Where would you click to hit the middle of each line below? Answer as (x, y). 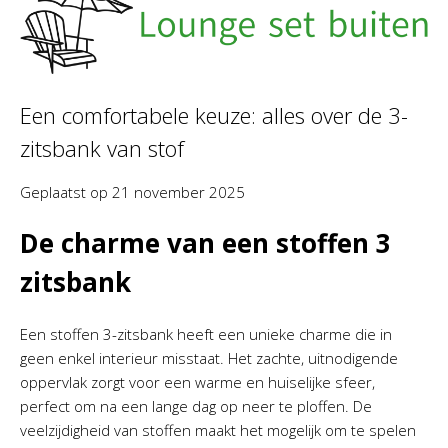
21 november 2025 (178, 191)
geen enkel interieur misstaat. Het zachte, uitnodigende (209, 357)
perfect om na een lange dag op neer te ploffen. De (196, 405)
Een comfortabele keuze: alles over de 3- (214, 114)
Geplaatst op (66, 191)
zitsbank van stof (102, 147)
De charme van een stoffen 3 (205, 242)
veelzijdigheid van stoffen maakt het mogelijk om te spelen (218, 429)
